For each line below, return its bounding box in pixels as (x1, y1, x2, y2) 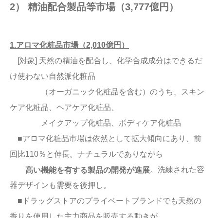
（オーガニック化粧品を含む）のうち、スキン (10, 87, 204, 96)
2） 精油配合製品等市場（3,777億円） (10, 1, 179, 13)
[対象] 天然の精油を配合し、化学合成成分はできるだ (10, 56, 202, 65)
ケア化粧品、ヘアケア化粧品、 (10, 103, 119, 111)
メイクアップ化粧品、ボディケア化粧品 (10, 118, 181, 127)
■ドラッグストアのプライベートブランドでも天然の (10, 197, 201, 205)
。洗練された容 (150, 165, 204, 174)
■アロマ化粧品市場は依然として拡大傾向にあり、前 (10, 134, 201, 143)
